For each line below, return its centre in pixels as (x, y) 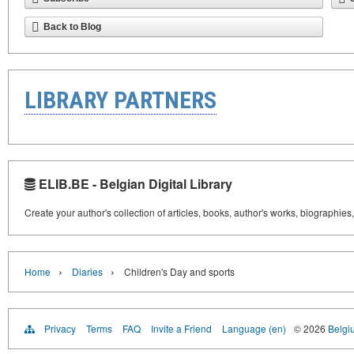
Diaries (87, 271)
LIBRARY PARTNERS (121, 100)
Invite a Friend (181, 328)
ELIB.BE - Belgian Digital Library (134, 184)
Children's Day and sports (179, 271)
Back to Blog (72, 27)
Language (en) (254, 328)
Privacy (60, 328)
